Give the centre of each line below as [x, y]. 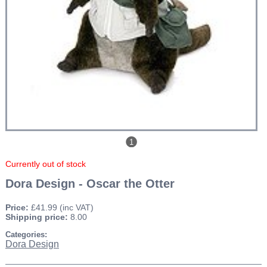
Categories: [26, 235]
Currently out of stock [45, 164]
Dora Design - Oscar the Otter [90, 184]
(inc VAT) [76, 208]
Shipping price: [38, 217]
